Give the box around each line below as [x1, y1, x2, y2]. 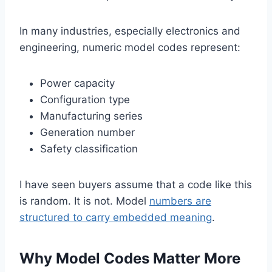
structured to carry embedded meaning [19, 211, 212, 224]
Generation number [40, 126, 135, 139]
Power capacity [40, 77, 115, 90]
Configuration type [40, 93, 130, 106]
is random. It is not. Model [19, 195, 149, 208]
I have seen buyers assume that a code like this [19, 178, 252, 191]
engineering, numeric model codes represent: [19, 41, 240, 54]
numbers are [149, 195, 211, 208]
